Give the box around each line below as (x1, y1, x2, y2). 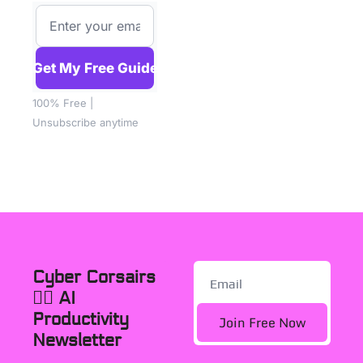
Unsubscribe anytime (32, 116, 139, 129)
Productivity (32, 309, 129, 331)
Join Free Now (218, 312, 306, 333)
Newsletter (32, 330, 122, 352)
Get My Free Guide (32, 59, 158, 76)
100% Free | (32, 96, 93, 109)
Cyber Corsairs (32, 267, 156, 288)
